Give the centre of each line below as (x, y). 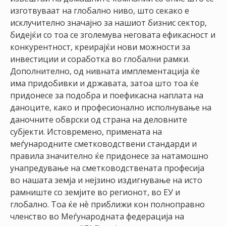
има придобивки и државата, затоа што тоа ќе (104, 83)
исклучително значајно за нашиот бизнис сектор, (108, 23)
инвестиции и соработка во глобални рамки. (100, 59)
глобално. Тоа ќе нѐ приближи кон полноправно (107, 204)
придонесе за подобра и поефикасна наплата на (107, 95)
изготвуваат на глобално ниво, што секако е (100, 11)
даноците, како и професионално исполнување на (111, 107)
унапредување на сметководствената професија (107, 168)
